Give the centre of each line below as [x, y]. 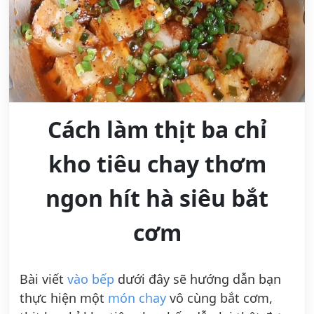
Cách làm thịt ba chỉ [157, 130]
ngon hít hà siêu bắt [157, 198]
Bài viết [43, 279]
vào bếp [91, 279]
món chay [137, 298]
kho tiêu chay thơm [157, 164]
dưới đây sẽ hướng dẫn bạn [198, 279]
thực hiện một [64, 298]
